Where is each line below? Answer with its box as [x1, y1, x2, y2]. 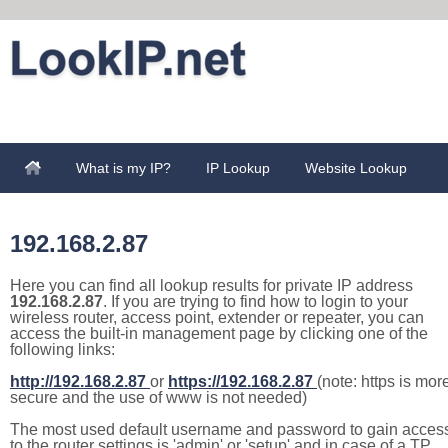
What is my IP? [76, 160, 171, 176]
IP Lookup [206, 160, 270, 176]
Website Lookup [305, 160, 407, 176]
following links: [10, 341, 115, 358]
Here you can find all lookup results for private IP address [10, 277, 413, 294]
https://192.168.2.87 [168, 373, 313, 390]
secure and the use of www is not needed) [10, 389, 307, 406]
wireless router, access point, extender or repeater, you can [10, 309, 424, 326]
